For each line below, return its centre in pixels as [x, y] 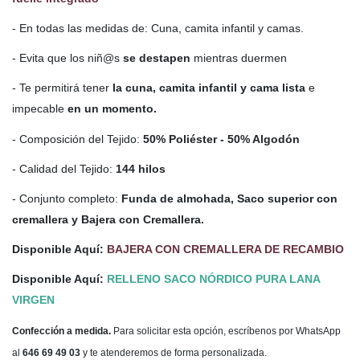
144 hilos [139, 168]
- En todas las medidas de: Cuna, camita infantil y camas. [158, 28]
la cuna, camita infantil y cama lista [209, 88]
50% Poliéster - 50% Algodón [223, 139]
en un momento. [112, 109]
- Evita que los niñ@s [67, 58]
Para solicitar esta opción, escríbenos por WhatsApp [226, 331]
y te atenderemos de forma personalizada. [175, 352]
